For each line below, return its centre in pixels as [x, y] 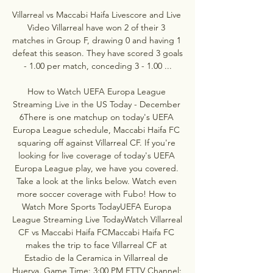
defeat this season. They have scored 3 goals [97, 53]
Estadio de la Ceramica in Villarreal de [96, 257]
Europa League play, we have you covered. [96, 168]
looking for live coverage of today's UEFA [96, 155]
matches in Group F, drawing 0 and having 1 [97, 40]
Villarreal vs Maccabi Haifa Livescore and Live [97, 14]
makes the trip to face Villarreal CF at [96, 245]
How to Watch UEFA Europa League [96, 91]
